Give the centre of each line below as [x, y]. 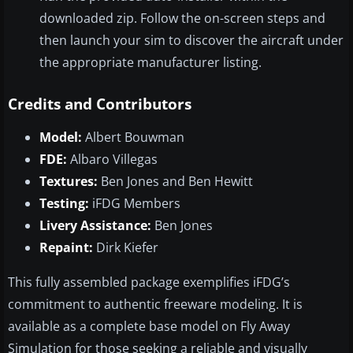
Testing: [64, 203]
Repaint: [66, 247]
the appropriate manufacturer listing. [150, 62]
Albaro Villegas [112, 159]
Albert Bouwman [133, 137]
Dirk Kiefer [126, 247]
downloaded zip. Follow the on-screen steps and [182, 18]
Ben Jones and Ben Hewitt [175, 181]
